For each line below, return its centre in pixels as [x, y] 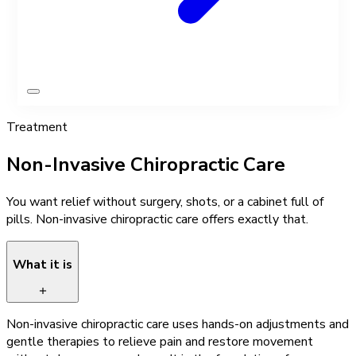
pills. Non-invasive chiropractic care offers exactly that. [157, 220]
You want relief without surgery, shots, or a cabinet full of [165, 202]
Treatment [37, 128]
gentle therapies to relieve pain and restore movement [160, 342]
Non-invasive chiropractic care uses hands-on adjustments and [178, 325]
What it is [43, 264]
